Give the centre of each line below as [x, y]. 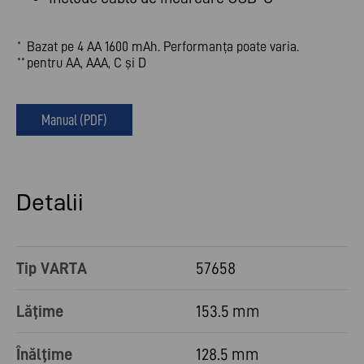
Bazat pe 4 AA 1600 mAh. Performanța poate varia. [163, 47]
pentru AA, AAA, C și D [87, 63]
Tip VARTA [52, 269]
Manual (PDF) [74, 120]
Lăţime [40, 312]
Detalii [50, 203]
